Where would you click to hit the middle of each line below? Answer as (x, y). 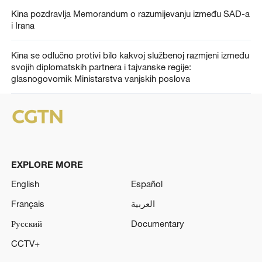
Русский (26, 223)
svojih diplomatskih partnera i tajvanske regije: (101, 66)
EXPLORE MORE (47, 164)
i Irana (23, 25)
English (25, 184)
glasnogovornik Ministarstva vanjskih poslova (100, 78)
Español (147, 184)
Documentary (158, 223)
